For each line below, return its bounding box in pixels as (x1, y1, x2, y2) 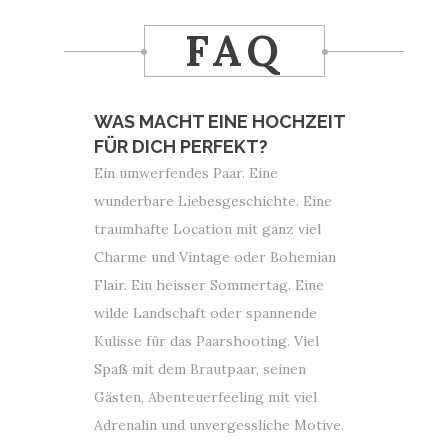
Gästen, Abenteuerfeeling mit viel (94, 388, 317, 406)
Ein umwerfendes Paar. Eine (94, 164, 278, 182)
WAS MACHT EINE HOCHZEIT (94, 111, 345, 132)
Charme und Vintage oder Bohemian (94, 248, 336, 266)
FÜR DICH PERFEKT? (94, 136, 268, 157)
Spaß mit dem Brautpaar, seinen (94, 360, 306, 378)
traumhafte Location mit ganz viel (94, 220, 321, 238)
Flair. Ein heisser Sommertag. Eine (94, 276, 324, 294)
